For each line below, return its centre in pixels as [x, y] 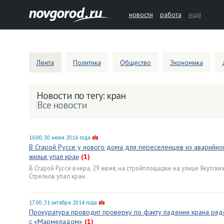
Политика [87, 62]
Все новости [62, 105]
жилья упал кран [54, 156]
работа [170, 14]
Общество [135, 62]
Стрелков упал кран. [57, 176]
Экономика [187, 62]
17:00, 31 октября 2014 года [63, 202]
